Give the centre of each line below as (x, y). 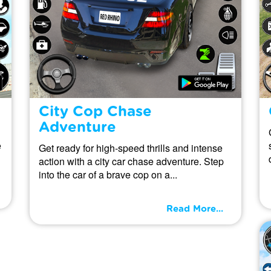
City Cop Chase (95, 112)
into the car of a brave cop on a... (108, 174)
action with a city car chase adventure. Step (131, 161)
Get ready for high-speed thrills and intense (131, 148)
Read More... (195, 209)
